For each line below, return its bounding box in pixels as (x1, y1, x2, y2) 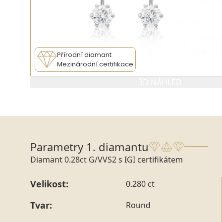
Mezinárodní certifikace (57, 59, 133, 69)
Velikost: (30, 177, 68, 190)
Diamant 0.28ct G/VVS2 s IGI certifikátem (30, 154, 183, 165)
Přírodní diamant (57, 50, 111, 59)
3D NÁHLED (138, 76, 182, 88)
